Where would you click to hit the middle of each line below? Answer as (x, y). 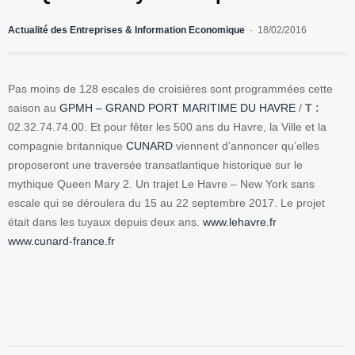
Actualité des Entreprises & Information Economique (126, 31)
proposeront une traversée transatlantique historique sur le (155, 165)
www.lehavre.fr (240, 222)
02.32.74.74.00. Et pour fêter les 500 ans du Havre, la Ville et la (167, 127)
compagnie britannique (67, 146)
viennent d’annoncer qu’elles (246, 146)
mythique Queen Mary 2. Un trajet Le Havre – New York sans (161, 184)
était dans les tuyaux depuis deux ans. (105, 222)
